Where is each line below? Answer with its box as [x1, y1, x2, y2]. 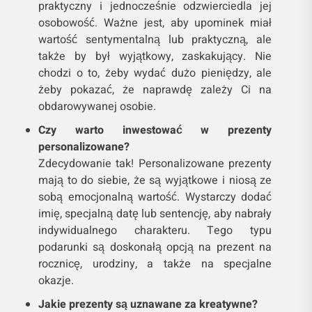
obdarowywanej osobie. [38, 98, 156, 116]
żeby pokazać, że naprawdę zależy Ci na [38, 81, 272, 99]
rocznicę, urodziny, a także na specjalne [38, 256, 272, 273]
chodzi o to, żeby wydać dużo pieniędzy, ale [38, 65, 272, 82]
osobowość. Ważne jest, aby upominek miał [38, 15, 272, 32]
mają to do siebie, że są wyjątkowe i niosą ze [38, 172, 272, 189]
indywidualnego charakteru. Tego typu [38, 222, 272, 240]
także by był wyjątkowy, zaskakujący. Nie [38, 48, 272, 65]
